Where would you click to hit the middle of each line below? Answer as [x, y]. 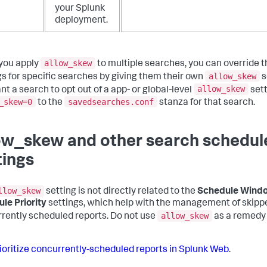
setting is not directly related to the [121, 192]
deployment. [81, 21]
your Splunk [80, 9]
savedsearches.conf [111, 102]
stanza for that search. [206, 103]
